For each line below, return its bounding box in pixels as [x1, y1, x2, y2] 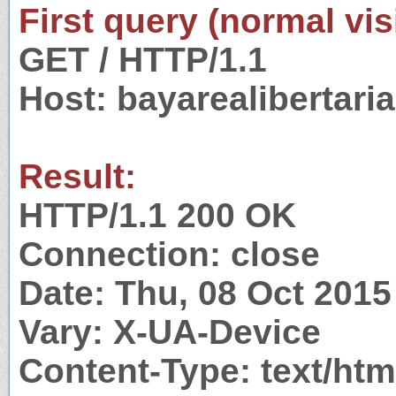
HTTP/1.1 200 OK [19, 195, 296, 234]
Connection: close [19, 234, 320, 273]
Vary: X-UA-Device [19, 312, 321, 351]
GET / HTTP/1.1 [19, 40, 267, 79]
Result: [19, 156, 136, 195]
